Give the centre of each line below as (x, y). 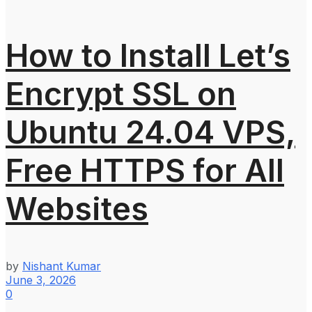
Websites (77, 208)
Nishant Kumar (62, 266)
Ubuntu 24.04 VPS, (150, 132)
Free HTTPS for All (145, 170)
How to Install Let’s (148, 55)
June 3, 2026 (41, 280)
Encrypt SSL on (121, 93)
